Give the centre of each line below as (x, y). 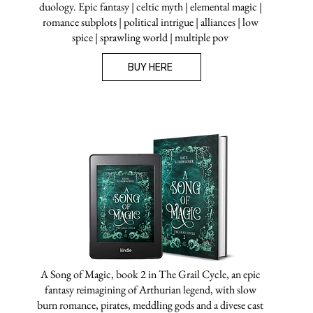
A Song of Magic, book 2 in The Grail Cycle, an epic (150, 274)
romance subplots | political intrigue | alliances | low (150, 22)
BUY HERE (150, 67)
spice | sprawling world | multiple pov (150, 37)
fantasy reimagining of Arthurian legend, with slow (150, 290)
